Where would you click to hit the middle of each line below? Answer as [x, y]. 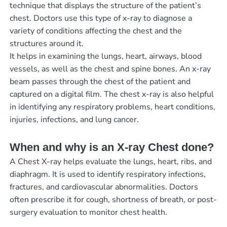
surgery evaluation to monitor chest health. [88, 213]
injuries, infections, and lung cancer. [74, 120]
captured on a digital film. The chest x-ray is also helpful [111, 94]
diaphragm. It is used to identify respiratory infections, [107, 175]
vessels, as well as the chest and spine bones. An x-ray [110, 69]
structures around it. [46, 44]
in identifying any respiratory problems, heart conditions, [112, 107]
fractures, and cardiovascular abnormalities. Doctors [104, 187]
